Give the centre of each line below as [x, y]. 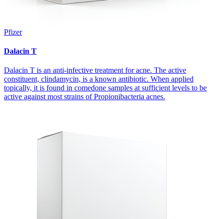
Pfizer [13, 32]
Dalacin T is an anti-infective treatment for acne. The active [95, 70]
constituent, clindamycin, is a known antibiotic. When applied [99, 79]
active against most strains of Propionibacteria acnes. [85, 97]
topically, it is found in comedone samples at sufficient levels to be [105, 88]
